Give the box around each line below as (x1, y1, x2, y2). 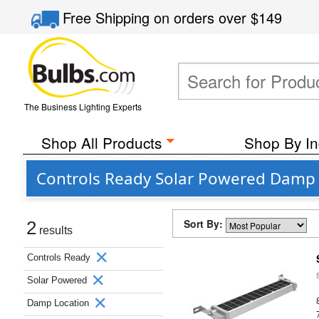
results (36, 224, 73, 236)
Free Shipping (63, 7, 155, 28)
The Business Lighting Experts (23, 100, 142, 113)
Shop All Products (41, 132, 162, 153)
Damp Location (27, 298, 92, 308)
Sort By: (184, 216, 226, 231)
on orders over (154, 7, 251, 28)
